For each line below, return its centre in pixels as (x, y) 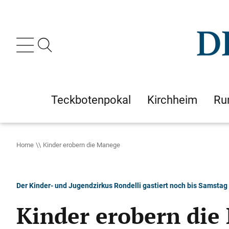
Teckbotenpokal (91, 100)
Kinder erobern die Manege (82, 145)
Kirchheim (172, 100)
